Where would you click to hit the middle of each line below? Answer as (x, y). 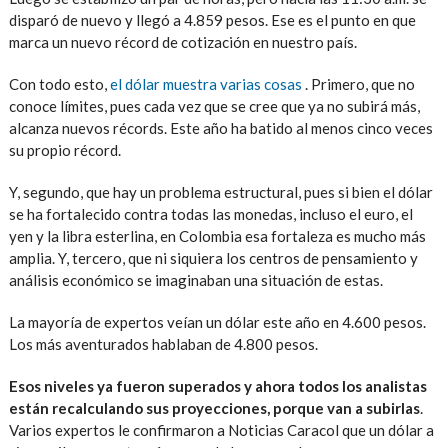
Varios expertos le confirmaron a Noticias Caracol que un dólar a (221, 429)
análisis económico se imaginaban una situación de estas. (195, 279)
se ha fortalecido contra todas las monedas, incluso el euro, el (210, 213)
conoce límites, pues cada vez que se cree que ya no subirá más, (214, 105)
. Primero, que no (358, 83)
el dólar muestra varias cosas (205, 83)
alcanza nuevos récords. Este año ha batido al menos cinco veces (220, 127)
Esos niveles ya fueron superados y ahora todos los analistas (217, 385)
